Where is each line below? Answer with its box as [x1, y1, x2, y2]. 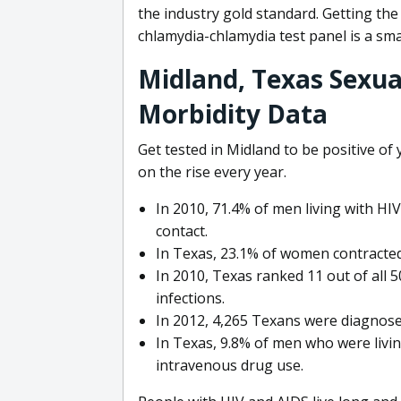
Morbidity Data [138, 96, 328, 131]
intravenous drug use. [156, 354, 303, 375]
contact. [156, 220, 208, 241]
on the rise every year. [138, 161, 286, 182]
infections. [156, 287, 225, 308]
